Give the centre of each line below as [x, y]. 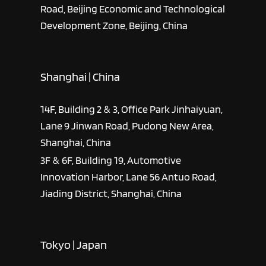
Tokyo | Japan [74, 245]
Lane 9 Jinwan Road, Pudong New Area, [127, 125]
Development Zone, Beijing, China [114, 25]
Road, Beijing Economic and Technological [133, 8]
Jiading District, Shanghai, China [111, 193]
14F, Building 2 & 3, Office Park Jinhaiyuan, [132, 109]
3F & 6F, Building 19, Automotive [111, 160]
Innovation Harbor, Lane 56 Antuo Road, [129, 176]
